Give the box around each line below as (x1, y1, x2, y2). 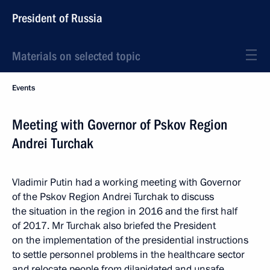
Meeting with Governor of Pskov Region (12, 116, 227, 133)
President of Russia (12, 11, 102, 25)
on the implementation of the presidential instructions (12, 233, 248, 247)
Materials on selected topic (12, 49, 140, 63)
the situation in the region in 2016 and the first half (12, 204, 237, 218)
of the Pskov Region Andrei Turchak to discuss (12, 190, 214, 204)
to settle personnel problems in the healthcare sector (12, 248, 245, 262)
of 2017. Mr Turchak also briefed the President (12, 219, 216, 233)
